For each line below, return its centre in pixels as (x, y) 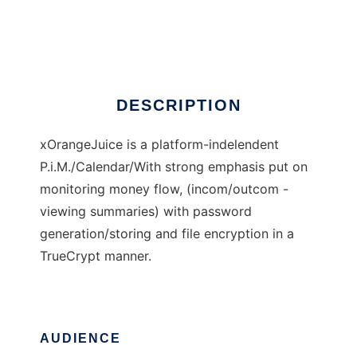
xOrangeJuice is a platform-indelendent (159, 145)
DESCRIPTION (178, 106)
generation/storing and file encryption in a (167, 234)
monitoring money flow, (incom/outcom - (164, 189)
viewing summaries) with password (146, 212)
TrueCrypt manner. (96, 256)
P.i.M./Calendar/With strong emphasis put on (174, 167)
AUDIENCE (80, 339)
